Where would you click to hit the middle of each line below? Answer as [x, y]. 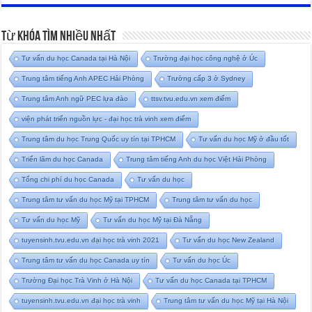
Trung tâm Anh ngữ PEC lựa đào [75, 99]
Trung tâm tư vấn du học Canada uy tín [86, 260]
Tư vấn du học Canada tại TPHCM [211, 281]
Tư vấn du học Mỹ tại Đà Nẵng [153, 220]
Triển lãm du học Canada [63, 159]
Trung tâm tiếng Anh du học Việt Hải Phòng [197, 159]
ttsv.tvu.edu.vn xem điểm [191, 99]
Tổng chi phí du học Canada [68, 180]
